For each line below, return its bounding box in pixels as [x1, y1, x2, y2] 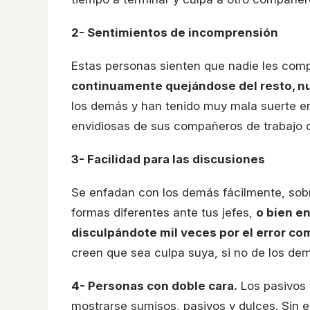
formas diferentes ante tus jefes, [71, 205, 256, 219]
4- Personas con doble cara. [71, 278, 237, 293]
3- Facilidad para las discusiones [71, 152, 265, 166]
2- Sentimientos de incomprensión [71, 25, 278, 39]
